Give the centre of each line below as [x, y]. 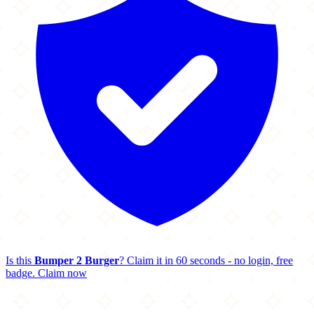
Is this [20, 260]
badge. [20, 273]
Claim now [62, 273]
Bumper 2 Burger [77, 260]
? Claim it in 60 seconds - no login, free [206, 260]
